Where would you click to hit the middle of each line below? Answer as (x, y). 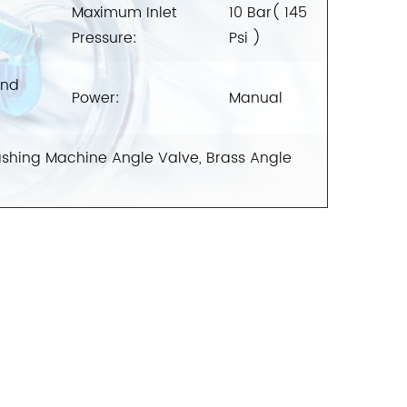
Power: (96, 99)
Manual (256, 99)
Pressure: (104, 39)
